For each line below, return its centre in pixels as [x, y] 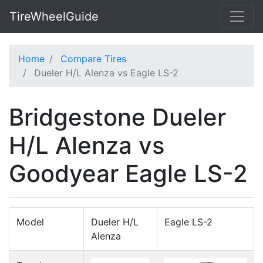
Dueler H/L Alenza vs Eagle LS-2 [106, 73]
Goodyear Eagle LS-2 [128, 173]
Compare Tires [93, 59]
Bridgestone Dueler [117, 117]
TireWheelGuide [54, 16]
